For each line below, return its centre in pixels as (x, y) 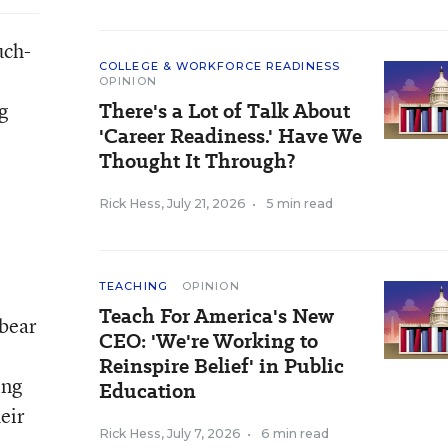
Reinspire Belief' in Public (221, 366)
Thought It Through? (197, 161)
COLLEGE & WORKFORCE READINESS (219, 66)
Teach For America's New (216, 316)
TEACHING (133, 286)
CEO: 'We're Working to (208, 341)
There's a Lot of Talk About (224, 111)
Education (147, 391)
